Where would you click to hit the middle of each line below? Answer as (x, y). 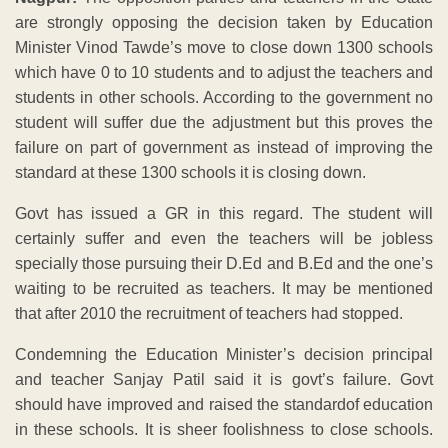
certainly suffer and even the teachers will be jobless (224, 238)
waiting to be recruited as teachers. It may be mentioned (224, 288)
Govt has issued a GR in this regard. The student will (224, 213)
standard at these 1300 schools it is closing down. (190, 172)
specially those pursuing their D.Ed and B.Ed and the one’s (224, 263)
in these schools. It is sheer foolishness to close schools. (224, 429)
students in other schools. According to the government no (224, 97)
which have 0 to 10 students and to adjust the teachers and (224, 72)
